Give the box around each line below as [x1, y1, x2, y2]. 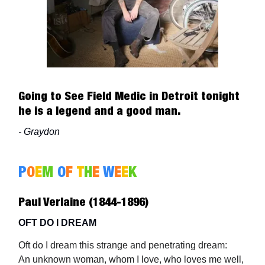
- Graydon [18, 127, 60, 137]
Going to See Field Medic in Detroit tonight [18, 89, 240, 104]
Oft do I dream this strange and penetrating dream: [18, 240, 227, 251]
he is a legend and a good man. [18, 104, 181, 118]
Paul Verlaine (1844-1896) [18, 195, 148, 209]
